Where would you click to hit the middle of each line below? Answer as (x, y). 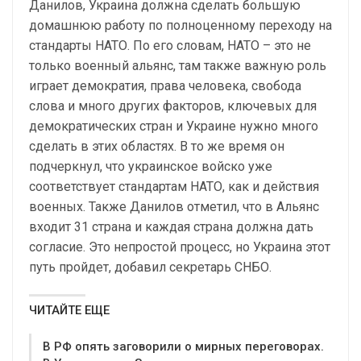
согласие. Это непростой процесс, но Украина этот (180, 247)
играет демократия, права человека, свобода (165, 86)
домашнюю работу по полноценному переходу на (180, 26)
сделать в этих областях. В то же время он (157, 147)
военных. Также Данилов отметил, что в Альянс (174, 207)
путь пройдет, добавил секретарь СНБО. (150, 268)
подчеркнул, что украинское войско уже (151, 167)
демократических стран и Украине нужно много (174, 127)
